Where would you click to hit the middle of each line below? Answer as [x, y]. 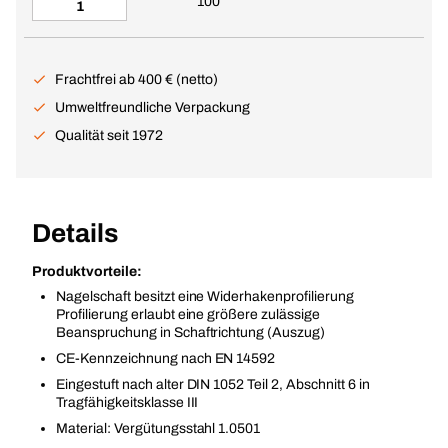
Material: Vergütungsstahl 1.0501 [158, 428]
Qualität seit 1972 [109, 135]
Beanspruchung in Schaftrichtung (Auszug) [191, 332]
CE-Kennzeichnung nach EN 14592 [166, 358]
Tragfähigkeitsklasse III [127, 402]
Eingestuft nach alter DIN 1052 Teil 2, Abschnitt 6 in [213, 384]
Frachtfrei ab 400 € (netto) [136, 79]
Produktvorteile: [87, 271]
